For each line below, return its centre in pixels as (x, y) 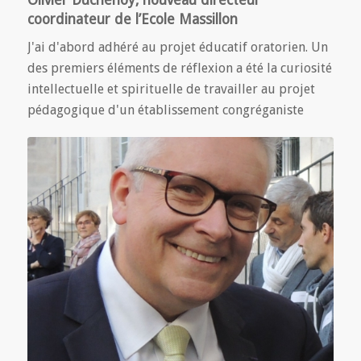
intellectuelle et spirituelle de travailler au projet (171, 89)
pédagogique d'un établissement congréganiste (165, 110)
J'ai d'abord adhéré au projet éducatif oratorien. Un (177, 48)
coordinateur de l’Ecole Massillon (132, 20)
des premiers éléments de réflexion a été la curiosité (179, 68)
